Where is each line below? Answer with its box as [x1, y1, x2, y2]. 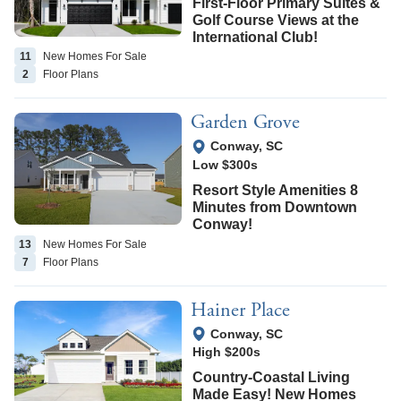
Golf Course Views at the [192, 12, 360, 28]
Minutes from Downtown [192, 199, 358, 215]
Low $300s [192, 157, 259, 172]
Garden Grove [191, 110, 301, 136]
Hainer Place [191, 297, 291, 323]
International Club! [192, 29, 319, 45]
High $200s [192, 344, 261, 359]
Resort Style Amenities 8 [192, 182, 359, 198]
